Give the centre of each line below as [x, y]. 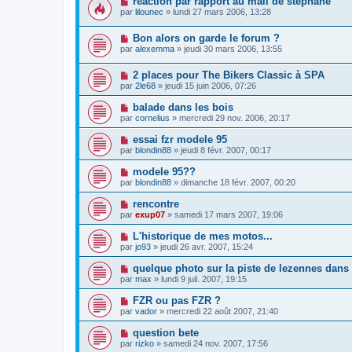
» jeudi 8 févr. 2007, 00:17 [221, 150]
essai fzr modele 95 [180, 139]
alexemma [155, 48]
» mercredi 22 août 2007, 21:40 [218, 311]
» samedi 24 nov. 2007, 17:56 [211, 343]
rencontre [156, 203]
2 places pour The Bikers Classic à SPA [228, 75]
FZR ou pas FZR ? [176, 300]
